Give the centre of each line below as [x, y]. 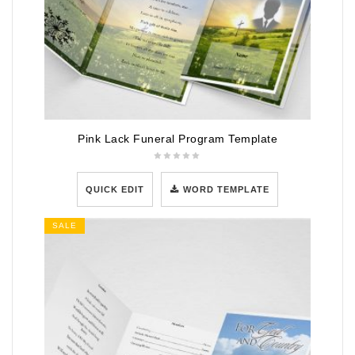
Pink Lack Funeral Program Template [177, 138]
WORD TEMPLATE [227, 189]
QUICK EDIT [115, 189]
